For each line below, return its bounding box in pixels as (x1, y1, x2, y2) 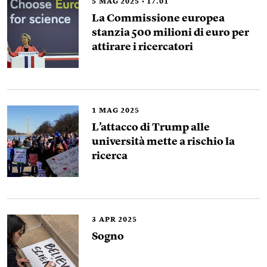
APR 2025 (99, 216, 137, 223)
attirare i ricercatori (92, 42, 193, 52)
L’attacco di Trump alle (92, 122, 210, 133)
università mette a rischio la (92, 136, 235, 147)
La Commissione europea (92, 13, 225, 24)
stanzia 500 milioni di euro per (92, 27, 249, 38)
